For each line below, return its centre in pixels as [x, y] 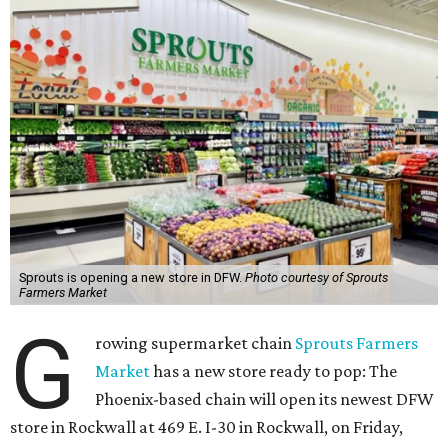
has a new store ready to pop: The [274, 371]
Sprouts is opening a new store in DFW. [131, 277]
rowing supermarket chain [195, 343]
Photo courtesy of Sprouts [316, 277]
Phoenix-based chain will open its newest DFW [265, 399]
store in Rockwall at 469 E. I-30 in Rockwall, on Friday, [206, 427]
